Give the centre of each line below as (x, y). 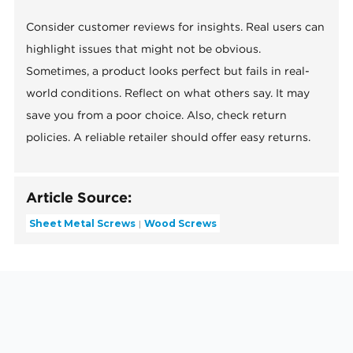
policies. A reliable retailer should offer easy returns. (169, 137)
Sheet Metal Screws (83, 223)
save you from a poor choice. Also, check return (157, 115)
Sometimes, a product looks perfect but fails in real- (168, 71)
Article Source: (79, 198)
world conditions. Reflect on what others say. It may (168, 93)
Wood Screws (181, 223)
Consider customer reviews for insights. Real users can (176, 27)
